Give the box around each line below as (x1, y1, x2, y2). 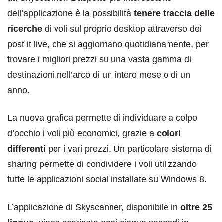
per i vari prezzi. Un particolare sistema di (46, 144, 212, 154)
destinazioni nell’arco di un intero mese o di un (7, 70, 190, 80)
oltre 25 (180, 202, 212, 213)
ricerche (7, 24, 42, 34)
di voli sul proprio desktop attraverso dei (42, 24, 202, 34)
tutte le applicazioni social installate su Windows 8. (7, 174, 207, 185)
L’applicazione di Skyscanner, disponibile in (7, 202, 180, 213)
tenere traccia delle (134, 8, 215, 19)
